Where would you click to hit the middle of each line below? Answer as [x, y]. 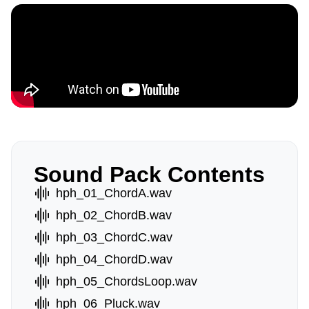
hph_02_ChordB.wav [114, 215]
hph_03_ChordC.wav [114, 237]
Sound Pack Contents [149, 175]
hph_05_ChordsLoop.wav [127, 281]
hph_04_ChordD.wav [114, 259]
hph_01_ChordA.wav [114, 193]
